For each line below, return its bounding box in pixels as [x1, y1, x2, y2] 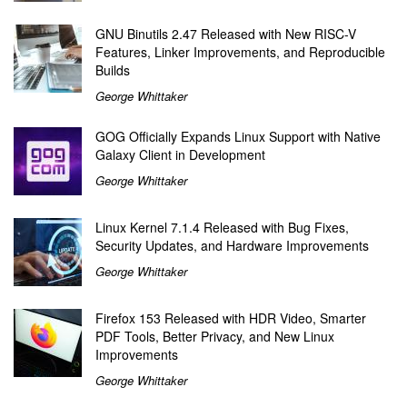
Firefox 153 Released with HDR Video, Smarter [95, 308, 366, 327]
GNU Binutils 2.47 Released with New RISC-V [95, 24, 356, 43]
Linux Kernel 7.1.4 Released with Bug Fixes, [95, 217, 349, 236]
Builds [95, 60, 130, 79]
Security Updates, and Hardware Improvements [95, 235, 369, 254]
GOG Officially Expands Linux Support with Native [95, 126, 381, 145]
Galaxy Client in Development [95, 144, 265, 164]
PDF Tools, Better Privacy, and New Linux [95, 326, 334, 345]
